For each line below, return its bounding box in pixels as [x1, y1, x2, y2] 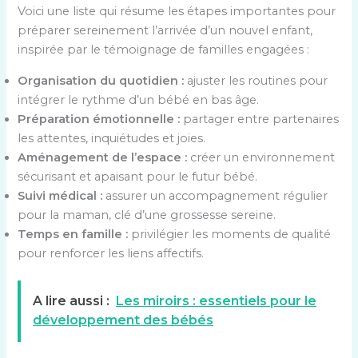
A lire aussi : [33, 293, 110, 309]
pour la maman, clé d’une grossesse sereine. [18, 208, 276, 223]
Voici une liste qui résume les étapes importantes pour [18, 4, 336, 19]
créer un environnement [187, 150, 336, 165]
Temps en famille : [18, 227, 129, 242]
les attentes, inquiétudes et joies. [18, 131, 206, 146]
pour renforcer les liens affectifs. [18, 246, 205, 261]
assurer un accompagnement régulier [102, 189, 328, 204]
